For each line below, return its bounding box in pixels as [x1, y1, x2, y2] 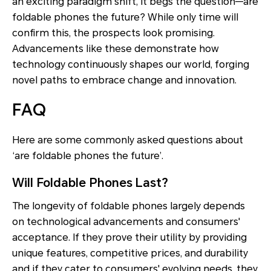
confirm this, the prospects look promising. [12, 27, 215, 39]
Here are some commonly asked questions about [12, 134, 243, 146]
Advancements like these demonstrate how [12, 42, 219, 54]
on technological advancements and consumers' [12, 215, 240, 227]
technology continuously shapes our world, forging [12, 58, 249, 70]
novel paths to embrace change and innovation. [12, 74, 237, 86]
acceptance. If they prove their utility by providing [12, 231, 247, 243]
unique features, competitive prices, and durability [12, 247, 248, 259]
